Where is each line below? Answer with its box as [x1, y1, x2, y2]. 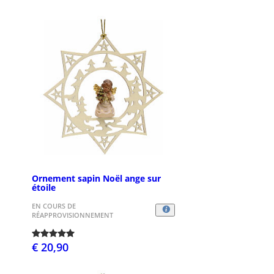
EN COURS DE [32, 201, 76, 210]
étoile [32, 181, 56, 193]
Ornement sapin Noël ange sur [32, 172, 161, 184]
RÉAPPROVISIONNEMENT [32, 210, 113, 220]
